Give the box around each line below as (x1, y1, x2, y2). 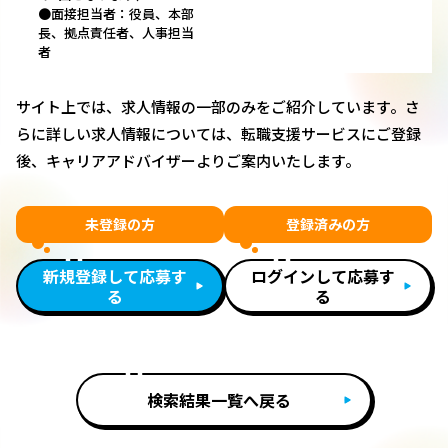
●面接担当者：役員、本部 (38, 4, 194, 24)
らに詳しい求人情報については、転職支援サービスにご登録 (16, 123, 421, 145)
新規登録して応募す (43, 264, 187, 289)
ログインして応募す (251, 264, 395, 289)
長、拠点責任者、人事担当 (38, 23, 194, 43)
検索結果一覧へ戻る (147, 388, 291, 413)
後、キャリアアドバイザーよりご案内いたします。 (16, 150, 360, 172)
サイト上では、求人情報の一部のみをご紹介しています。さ (16, 96, 420, 118)
